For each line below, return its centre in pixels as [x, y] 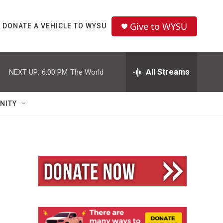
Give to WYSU [159, 26]
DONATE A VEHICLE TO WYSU [55, 26]
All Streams [168, 72]
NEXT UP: [24, 72]
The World [87, 72]
